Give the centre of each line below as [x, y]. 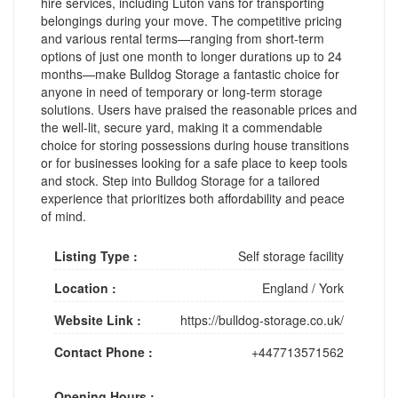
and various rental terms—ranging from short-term [183, 38]
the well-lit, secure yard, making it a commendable [182, 127]
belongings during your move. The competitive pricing [191, 20]
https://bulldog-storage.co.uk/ [262, 319]
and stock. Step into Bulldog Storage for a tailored [180, 180]
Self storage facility [291, 255]
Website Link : [98, 319]
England [285, 287]
